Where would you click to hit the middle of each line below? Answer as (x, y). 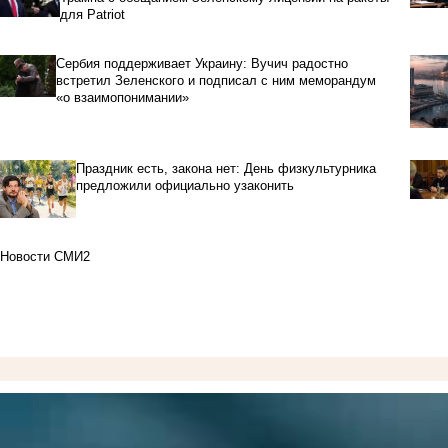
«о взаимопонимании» (123, 97)
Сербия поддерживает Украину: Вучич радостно (202, 63)
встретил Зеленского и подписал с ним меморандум (216, 80)
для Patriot (92, 14)
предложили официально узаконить (185, 185)
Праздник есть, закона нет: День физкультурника (226, 168)
